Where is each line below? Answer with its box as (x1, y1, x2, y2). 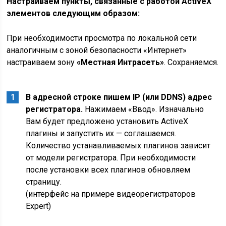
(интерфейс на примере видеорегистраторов (26, 189, 196, 199)
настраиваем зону (7, 58, 77, 67)
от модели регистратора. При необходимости (26, 153, 196, 162)
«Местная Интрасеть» (77, 58, 164, 67)
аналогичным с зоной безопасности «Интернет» (7, 45, 187, 55)
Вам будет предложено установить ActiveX (26, 117, 189, 126)
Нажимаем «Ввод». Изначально (83, 104, 204, 114)
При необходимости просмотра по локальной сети (7, 33, 197, 43)
